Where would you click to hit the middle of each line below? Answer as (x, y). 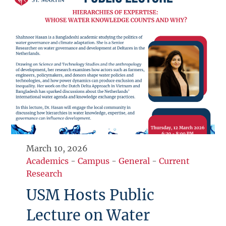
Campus (94, 161)
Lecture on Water (88, 215)
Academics (48, 161)
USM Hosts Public (91, 195)
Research (45, 173)
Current (175, 161)
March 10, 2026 (57, 148)
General (134, 161)
